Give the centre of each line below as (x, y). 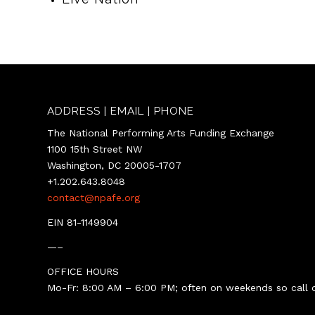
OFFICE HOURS (83, 271)
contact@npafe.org (94, 197)
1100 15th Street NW (95, 149)
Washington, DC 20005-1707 (114, 165)
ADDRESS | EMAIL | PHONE (121, 111)
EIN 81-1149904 (83, 222)
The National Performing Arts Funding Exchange (161, 133)
